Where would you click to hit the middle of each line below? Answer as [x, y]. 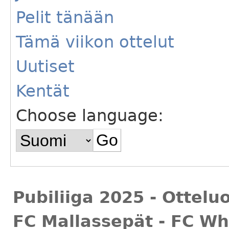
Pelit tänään [65, 18]
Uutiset [45, 67]
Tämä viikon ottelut [95, 42]
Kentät [43, 91]
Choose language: [90, 116]
